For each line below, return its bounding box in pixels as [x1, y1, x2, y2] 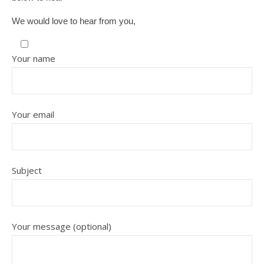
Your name [12, 52, 55, 65]
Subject [12, 164, 42, 177]
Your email [12, 108, 54, 121]
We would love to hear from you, [12, 16, 136, 27]
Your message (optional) [12, 220, 111, 233]
